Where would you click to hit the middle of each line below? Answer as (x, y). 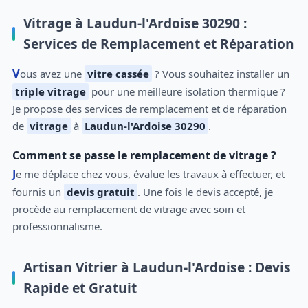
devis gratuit (100, 191)
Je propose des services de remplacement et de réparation (149, 108)
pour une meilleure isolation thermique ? (187, 91)
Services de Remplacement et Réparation (158, 44)
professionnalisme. (57, 226)
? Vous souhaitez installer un (220, 73)
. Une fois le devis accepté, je (205, 191)
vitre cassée (118, 73)
